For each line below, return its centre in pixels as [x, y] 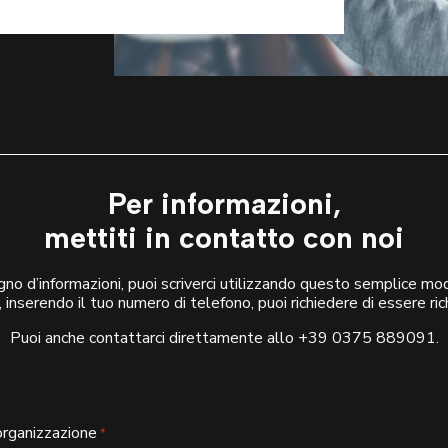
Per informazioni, [224, 204]
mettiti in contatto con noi [224, 238]
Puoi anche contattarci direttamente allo [153, 338]
